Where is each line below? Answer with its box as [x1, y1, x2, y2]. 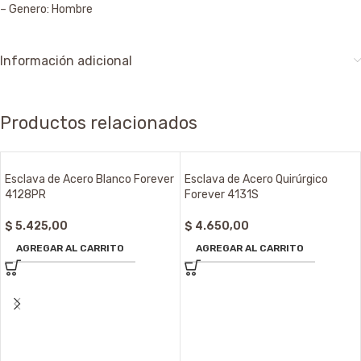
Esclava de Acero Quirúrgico [185, 172, 328, 187]
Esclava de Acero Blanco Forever [5, 172, 174, 187]
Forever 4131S [185, 188, 259, 202]
